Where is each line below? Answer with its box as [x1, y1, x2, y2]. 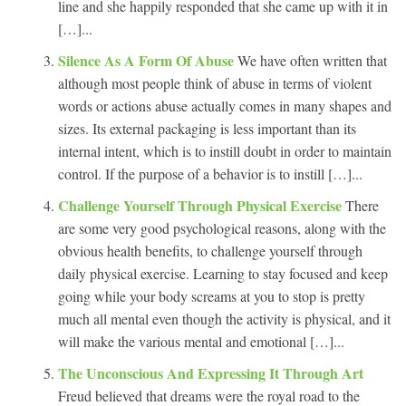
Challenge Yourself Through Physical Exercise [58, 194, 345, 216]
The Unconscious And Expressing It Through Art [58, 362, 363, 383]
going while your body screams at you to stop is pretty [58, 285, 365, 305]
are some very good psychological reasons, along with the [58, 217, 386, 237]
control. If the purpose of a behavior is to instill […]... [58, 163, 362, 183]
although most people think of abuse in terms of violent [58, 72, 372, 92]
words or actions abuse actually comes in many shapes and [58, 95, 391, 115]
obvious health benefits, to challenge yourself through [58, 240, 362, 260]
